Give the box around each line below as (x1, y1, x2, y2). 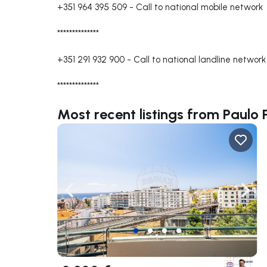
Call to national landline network (133, 54, 266, 65)
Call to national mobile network (136, 1, 263, 13)
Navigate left (68, 190, 124, 202)
